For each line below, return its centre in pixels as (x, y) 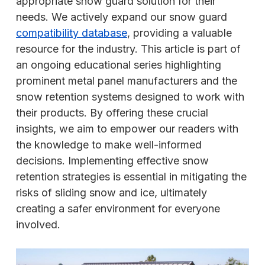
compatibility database (72, 33)
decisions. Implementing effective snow (112, 161)
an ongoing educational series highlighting (119, 65)
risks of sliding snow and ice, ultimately (112, 193)
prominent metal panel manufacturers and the (127, 81)
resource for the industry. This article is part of (128, 49)
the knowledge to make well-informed (109, 145)
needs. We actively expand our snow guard (122, 17)
